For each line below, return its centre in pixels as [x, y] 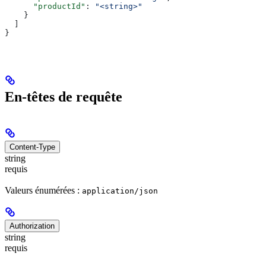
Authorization [32, 226]
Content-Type [32, 147]
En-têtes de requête [64, 97]
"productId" [45, 7]
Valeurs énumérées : [43, 191]
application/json [120, 191]
